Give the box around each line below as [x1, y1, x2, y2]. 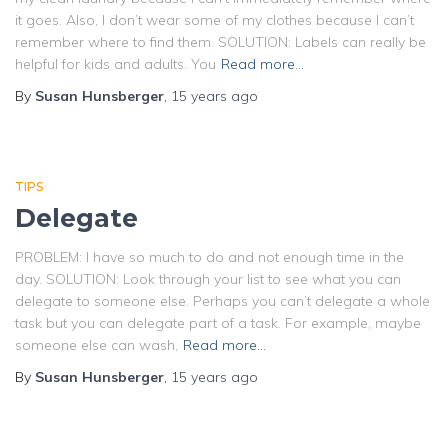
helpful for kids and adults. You [15, 55, 216, 73]
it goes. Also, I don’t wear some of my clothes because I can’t [15, 11, 414, 29]
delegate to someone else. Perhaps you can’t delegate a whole [15, 292, 430, 310]
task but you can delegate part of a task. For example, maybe [15, 314, 421, 332]
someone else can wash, [15, 336, 178, 354]
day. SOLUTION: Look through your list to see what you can [15, 270, 401, 288]
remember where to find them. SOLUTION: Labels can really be [15, 33, 426, 51]
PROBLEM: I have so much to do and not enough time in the [15, 248, 404, 266]
